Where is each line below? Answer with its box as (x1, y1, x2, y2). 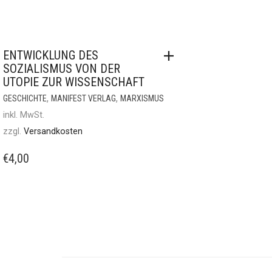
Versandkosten (24, 126, 83, 137)
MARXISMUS (120, 93, 164, 103)
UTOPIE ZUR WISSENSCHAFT (3, 75, 144, 89)
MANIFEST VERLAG (51, 93, 116, 103)
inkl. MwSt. (3, 110, 44, 120)
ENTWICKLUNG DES (3, 48, 98, 63)
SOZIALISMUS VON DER (3, 61, 120, 76)
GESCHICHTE (3, 93, 47, 103)
